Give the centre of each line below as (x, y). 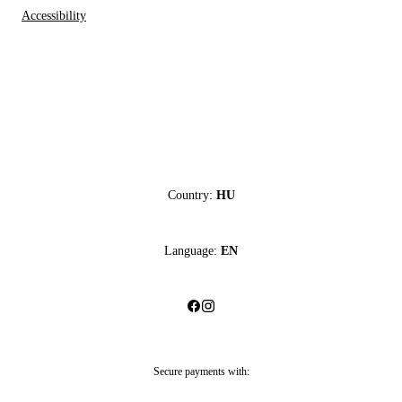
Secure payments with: (201, 371)
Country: (190, 195)
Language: (191, 250)
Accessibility (54, 16)
